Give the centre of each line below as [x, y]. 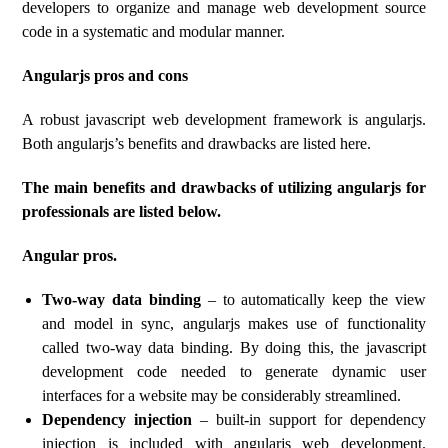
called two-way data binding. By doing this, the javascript [234, 347]
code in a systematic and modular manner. [154, 31]
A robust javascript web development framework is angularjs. [224, 119]
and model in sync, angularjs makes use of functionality [234, 323]
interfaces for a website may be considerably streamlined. [222, 395]
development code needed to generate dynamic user [234, 371]
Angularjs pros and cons [105, 75]
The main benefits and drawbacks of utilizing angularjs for [224, 187]
